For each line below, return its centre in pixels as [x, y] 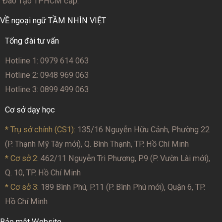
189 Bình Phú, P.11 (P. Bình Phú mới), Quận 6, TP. [122, 187]
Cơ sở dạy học [30, 110]
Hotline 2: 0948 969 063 [47, 75]
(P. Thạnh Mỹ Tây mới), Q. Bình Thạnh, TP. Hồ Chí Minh [97, 144]
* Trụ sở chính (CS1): [40, 130]
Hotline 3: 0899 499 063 [47, 90]
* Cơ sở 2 [21, 159]
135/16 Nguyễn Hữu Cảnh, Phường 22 [142, 130]
